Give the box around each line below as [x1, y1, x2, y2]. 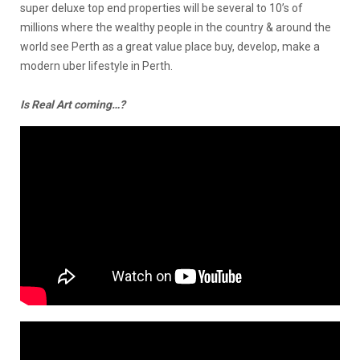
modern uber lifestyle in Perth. [20, 59, 173, 72]
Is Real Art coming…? [20, 97, 125, 111]
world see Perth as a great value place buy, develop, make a [20, 39, 320, 53]
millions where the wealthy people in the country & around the [20, 20, 331, 34]
